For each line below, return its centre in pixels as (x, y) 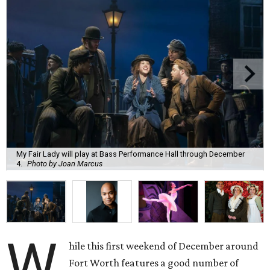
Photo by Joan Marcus (65, 163)
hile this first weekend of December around (164, 246)
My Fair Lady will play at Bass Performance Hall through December (130, 154)
